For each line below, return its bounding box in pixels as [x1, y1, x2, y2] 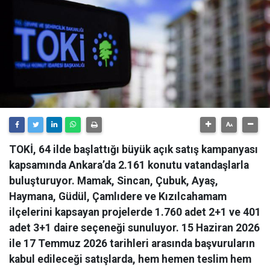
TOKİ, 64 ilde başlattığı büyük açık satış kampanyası [9, 143, 258, 155]
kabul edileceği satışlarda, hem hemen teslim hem [9, 253, 251, 265]
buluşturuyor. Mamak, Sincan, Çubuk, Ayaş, [9, 175, 218, 187]
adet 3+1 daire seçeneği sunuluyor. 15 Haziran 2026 [9, 222, 260, 234]
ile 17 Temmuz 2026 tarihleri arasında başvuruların [9, 237, 255, 250]
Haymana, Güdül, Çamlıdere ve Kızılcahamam [9, 190, 227, 202]
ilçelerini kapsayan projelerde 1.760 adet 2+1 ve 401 [9, 206, 261, 218]
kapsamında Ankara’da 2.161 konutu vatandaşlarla [9, 159, 249, 171]
